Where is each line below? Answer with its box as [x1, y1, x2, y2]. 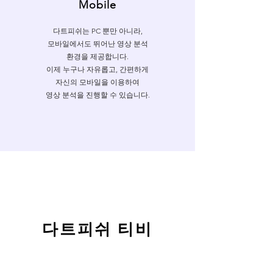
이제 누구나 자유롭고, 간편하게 [46, 65, 149, 74]
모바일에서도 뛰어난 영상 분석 [47, 39, 148, 48]
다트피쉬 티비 [42, 220, 153, 239]
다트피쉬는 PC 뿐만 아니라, [52, 26, 143, 35]
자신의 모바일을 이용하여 [55, 77, 140, 87]
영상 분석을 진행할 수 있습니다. [45, 90, 150, 99]
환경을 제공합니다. [66, 52, 129, 61]
